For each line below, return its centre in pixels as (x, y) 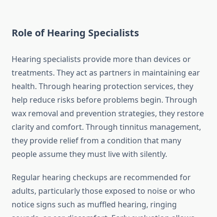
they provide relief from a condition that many (96, 141)
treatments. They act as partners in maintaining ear (106, 73)
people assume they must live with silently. (89, 154)
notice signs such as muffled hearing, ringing (94, 205)
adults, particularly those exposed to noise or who (103, 191)
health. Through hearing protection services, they (102, 86)
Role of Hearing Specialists (75, 33)
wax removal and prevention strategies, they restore (108, 114)
